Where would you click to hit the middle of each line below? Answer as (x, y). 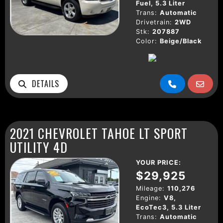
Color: (147, 41)
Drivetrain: (154, 22)
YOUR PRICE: (159, 162)
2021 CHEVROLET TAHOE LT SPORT (99, 133)
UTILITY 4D (39, 147)
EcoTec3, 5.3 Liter (168, 207)
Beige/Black (181, 41)
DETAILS (43, 83)
